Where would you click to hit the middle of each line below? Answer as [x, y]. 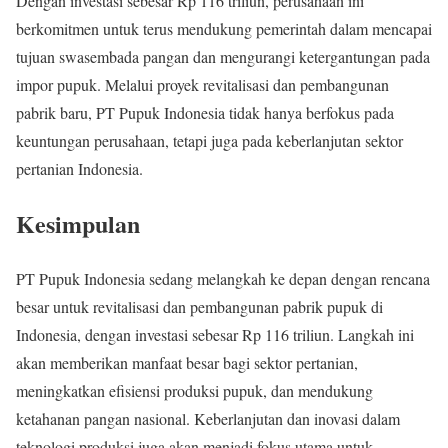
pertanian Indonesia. [79, 169]
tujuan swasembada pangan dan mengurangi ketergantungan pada [223, 57]
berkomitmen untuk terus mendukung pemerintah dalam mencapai [224, 29]
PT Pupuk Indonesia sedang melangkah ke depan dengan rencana [223, 279]
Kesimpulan [78, 224]
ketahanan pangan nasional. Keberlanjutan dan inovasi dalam [208, 419]
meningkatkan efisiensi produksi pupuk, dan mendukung [194, 391]
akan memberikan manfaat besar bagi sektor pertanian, [187, 363]
